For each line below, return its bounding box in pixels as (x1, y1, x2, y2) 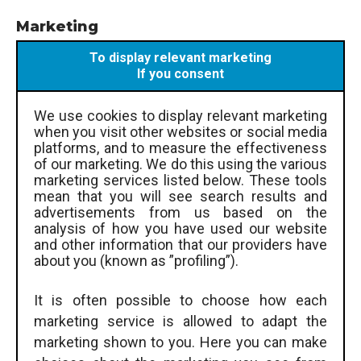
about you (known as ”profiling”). (34, 251, 239, 269)
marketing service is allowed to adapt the (34, 313, 327, 330)
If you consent (137, 65, 224, 81)
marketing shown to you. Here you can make (34, 334, 327, 351)
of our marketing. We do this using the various (34, 155, 327, 172)
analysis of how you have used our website (34, 219, 327, 237)
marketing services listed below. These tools (34, 171, 327, 189)
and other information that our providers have (34, 235, 327, 253)
